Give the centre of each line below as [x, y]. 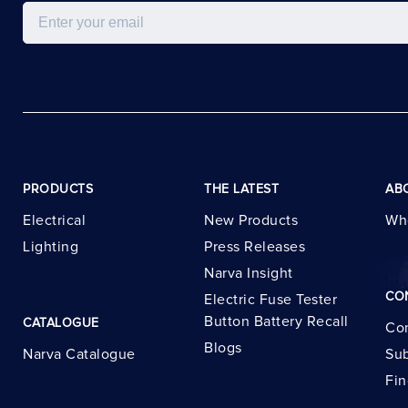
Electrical [54, 221]
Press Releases [255, 247]
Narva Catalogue [79, 354]
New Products [251, 221]
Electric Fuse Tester [270, 299]
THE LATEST [241, 189]
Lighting [51, 247]
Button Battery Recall [276, 321]
